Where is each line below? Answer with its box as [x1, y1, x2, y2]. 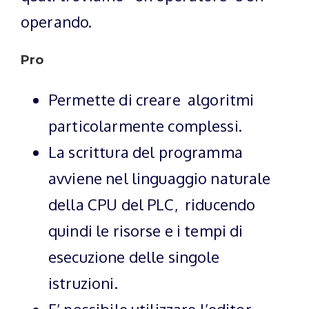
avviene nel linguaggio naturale [48, 168, 271, 188]
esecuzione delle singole [48, 246, 220, 266]
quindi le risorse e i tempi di [48, 220, 243, 240]
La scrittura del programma [48, 141, 243, 161]
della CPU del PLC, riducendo [48, 194, 256, 214]
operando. [21, 11, 92, 31]
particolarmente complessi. [48, 115, 242, 135]
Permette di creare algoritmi [48, 89, 255, 109]
